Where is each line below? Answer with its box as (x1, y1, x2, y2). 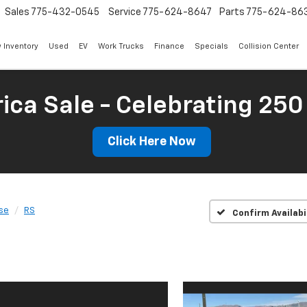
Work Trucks (97, 42, 144, 51)
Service (108, 8, 141, 18)
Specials (194, 42, 228, 51)
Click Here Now (108, 136, 196, 148)
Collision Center (238, 42, 299, 51)
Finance (153, 42, 184, 51)
